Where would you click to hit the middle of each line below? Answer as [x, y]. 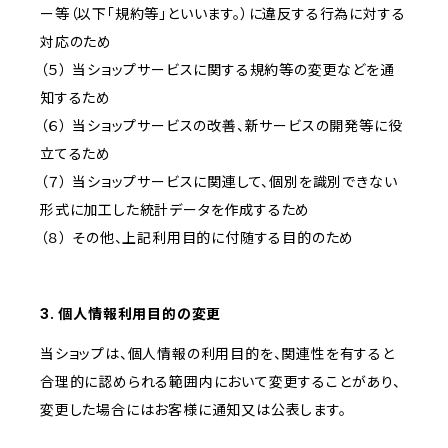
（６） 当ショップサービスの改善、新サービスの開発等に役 [221, 126]
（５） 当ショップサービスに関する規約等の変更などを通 [217, 70]
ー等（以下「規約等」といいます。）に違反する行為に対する [223, 14]
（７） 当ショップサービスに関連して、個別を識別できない [219, 182]
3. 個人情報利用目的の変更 [131, 314]
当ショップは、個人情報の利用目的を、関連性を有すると [217, 354]
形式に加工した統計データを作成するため [175, 210]
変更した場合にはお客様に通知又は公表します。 [193, 410]
